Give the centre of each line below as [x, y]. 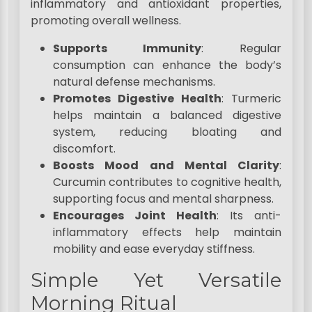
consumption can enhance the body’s [167, 65]
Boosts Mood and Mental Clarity [166, 166]
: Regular [241, 49]
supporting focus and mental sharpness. [163, 199]
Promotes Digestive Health [137, 99]
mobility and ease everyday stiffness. [154, 249]
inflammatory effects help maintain [167, 233]
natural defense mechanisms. [134, 82]
